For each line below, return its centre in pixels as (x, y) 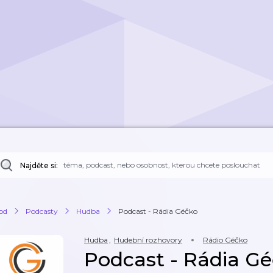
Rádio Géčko (225, 240)
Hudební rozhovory (148, 240)
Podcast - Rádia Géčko (158, 211)
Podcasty (42, 211)
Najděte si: (39, 165)
